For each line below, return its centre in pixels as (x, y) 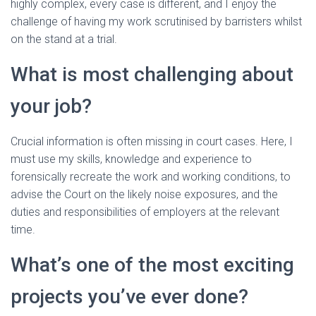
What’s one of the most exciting (152, 265)
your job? (51, 106)
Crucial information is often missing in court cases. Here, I (152, 141)
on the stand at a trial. (64, 39)
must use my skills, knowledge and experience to (131, 159)
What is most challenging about (152, 74)
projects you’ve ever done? (129, 297)
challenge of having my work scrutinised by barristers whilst (156, 22)
